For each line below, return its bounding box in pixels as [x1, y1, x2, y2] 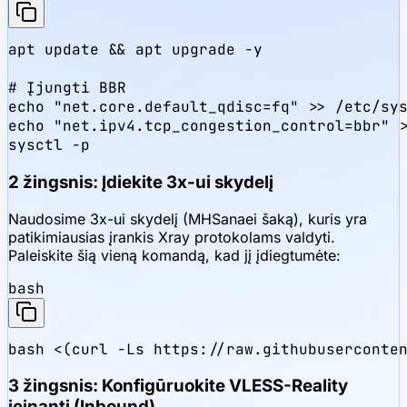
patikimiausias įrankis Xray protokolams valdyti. [8, 227, 335, 246]
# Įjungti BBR [8, 78, 126, 98]
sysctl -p [8, 135, 90, 155]
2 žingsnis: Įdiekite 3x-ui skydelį [8, 171, 273, 193]
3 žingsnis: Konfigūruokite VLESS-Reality [8, 375, 348, 397]
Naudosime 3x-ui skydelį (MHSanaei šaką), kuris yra [8, 209, 367, 228]
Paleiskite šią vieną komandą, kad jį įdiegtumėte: [8, 245, 341, 264]
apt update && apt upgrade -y [8, 40, 263, 60]
